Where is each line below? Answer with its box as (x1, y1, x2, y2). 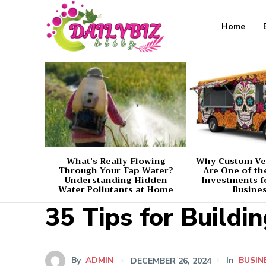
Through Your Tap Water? (58, 163, 173, 178)
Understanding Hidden (64, 172, 167, 187)
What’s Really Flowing (66, 153, 166, 168)
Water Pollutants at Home (58, 182, 174, 197)
